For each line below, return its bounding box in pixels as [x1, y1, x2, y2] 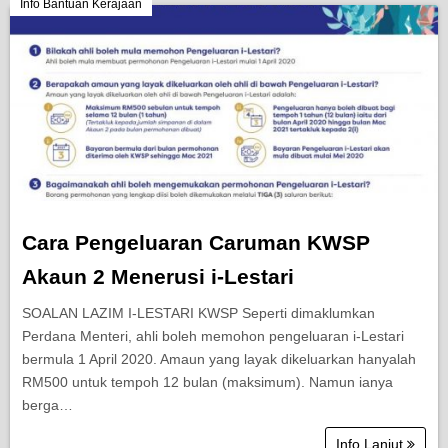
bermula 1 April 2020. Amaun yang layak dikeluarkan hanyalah [22, 351, 416, 367]
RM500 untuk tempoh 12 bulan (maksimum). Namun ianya [22, 374, 393, 390]
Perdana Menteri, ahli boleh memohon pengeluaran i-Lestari [22, 328, 404, 344]
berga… [22, 397, 73, 413]
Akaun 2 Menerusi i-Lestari [22, 265, 294, 288]
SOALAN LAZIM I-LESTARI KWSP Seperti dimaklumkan [22, 305, 375, 321]
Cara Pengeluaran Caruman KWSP [22, 231, 370, 254]
